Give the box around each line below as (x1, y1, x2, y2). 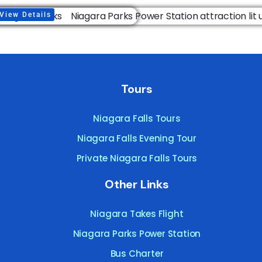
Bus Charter (110, 247, 164, 260)
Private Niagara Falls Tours (76, 151, 198, 164)
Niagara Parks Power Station (73, 227, 201, 240)
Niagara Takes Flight (90, 207, 184, 220)
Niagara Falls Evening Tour (77, 132, 196, 144)
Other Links (105, 176, 169, 192)
